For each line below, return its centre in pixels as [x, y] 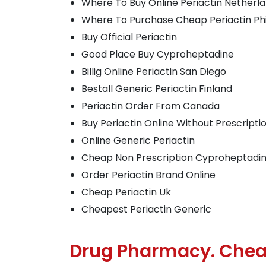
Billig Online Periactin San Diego [154, 72]
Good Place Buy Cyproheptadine [158, 54]
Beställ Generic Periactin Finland [157, 89]
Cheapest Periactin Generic [146, 209]
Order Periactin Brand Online [148, 175]
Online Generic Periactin [138, 140]
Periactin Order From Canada [151, 106]
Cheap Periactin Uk [126, 192]
